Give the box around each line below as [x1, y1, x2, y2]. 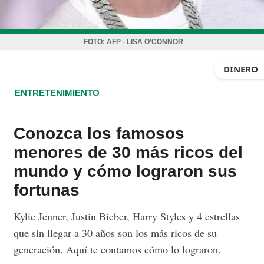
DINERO [223, 63, 258, 75]
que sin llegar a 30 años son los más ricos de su [14, 226, 217, 240]
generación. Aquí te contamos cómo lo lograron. [14, 242, 222, 256]
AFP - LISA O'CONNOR [107, 38, 183, 46]
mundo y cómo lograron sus [14, 162, 237, 180]
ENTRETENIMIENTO [15, 88, 100, 98]
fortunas [14, 181, 80, 199]
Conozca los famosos [14, 124, 185, 143]
